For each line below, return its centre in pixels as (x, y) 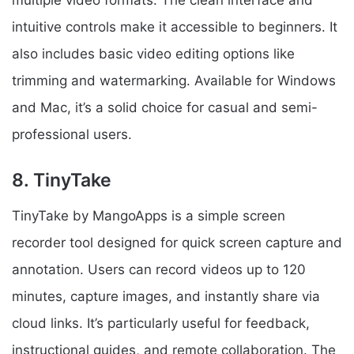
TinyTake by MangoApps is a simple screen (149, 215)
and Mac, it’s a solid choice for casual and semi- (165, 108)
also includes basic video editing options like (153, 54)
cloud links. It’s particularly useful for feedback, (161, 323)
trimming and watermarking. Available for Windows (174, 81)
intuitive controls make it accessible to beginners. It (175, 27)
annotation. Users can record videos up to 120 (159, 269)
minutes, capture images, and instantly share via (166, 296)
